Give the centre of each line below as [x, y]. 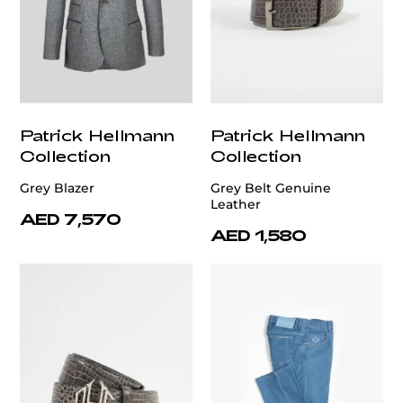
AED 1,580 [259, 235]
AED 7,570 [71, 219]
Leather [236, 205]
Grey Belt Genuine [271, 188]
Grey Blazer [57, 188]
